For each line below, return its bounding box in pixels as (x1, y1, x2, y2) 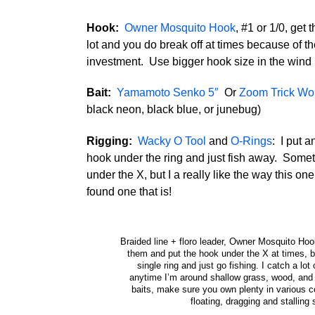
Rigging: (86, 135, 132, 148)
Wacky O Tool (137, 135, 206, 148)
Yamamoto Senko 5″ (116, 86, 219, 99)
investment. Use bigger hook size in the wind (86, 55, 311, 67)
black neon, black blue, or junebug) (86, 103, 261, 116)
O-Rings (230, 135, 272, 148)
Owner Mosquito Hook (124, 21, 236, 34)
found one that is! (86, 186, 172, 198)
